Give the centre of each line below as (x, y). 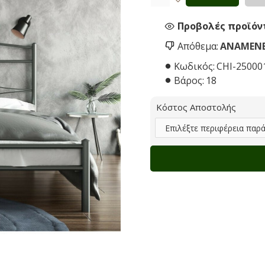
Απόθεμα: (198, 46)
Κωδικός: (194, 66)
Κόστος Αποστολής (196, 107)
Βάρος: (189, 80)
